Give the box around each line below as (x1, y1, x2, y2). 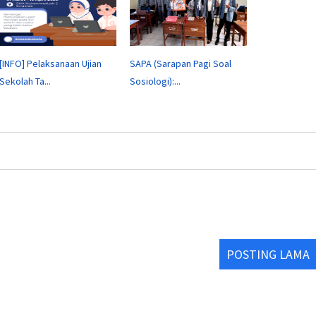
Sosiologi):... (130, 74, 181, 87)
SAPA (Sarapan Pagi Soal (130, 56, 231, 70)
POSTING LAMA (226, 245, 310, 262)
